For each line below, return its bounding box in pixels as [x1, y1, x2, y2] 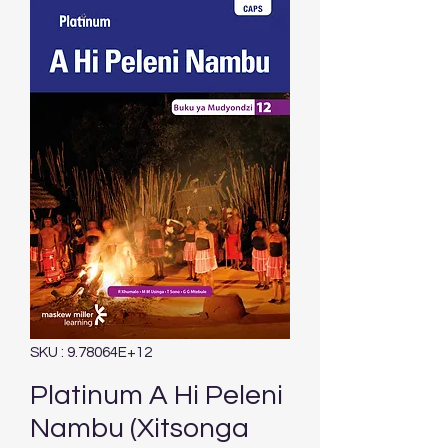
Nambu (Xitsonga [30, 414, 249, 444]
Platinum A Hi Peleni [30, 381, 283, 411]
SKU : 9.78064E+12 [30, 345, 152, 361]
